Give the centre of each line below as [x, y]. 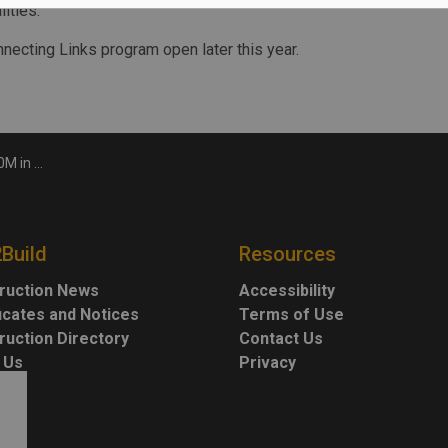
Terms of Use [291, 314]
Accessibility [287, 290]
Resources [287, 254]
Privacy [267, 362]
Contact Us [281, 338]
